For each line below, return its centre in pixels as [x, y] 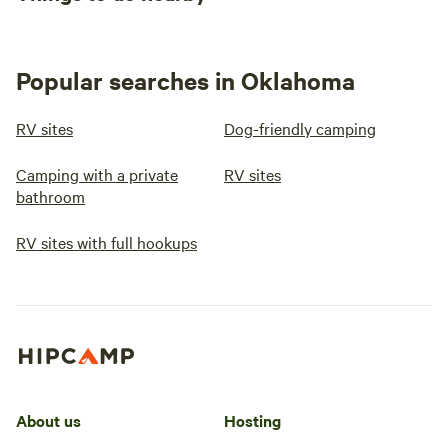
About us [48, 419]
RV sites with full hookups [106, 242]
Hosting [252, 419]
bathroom [50, 196]
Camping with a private [97, 174]
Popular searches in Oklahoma [185, 80]
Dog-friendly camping [300, 128]
